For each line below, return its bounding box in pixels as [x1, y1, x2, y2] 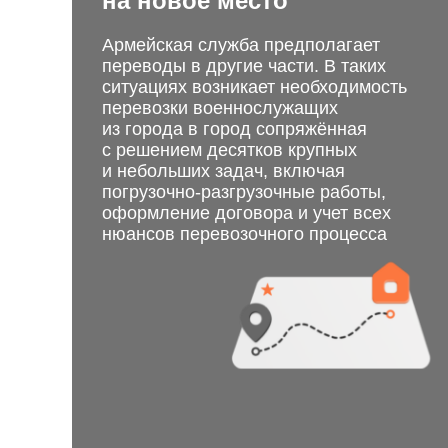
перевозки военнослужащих [102, 98, 338, 118]
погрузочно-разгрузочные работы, [102, 182, 386, 202]
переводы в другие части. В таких [102, 56, 386, 76]
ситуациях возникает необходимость [102, 77, 407, 97]
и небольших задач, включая [102, 161, 345, 181]
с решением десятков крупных [102, 140, 357, 160]
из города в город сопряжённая [102, 119, 367, 139]
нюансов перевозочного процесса [102, 224, 387, 244]
